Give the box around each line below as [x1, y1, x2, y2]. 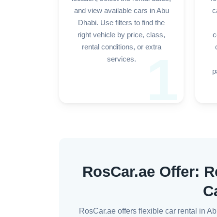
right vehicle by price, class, [77, 31, 165, 39]
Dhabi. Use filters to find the [78, 19, 165, 27]
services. [107, 55, 136, 63]
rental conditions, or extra [81, 43, 161, 51]
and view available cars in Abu [74, 7, 169, 15]
